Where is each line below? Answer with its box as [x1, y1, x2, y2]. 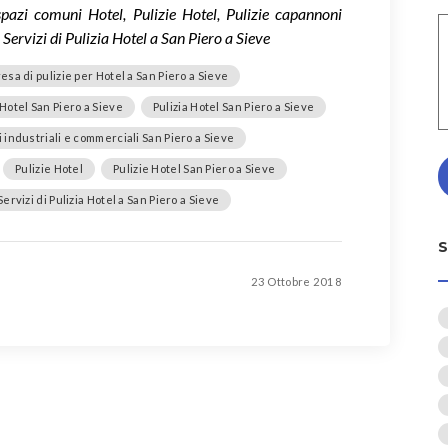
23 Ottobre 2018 [250, 274, 342, 288]
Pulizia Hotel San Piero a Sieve [152, 99, 315, 113]
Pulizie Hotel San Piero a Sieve [113, 161, 276, 175]
